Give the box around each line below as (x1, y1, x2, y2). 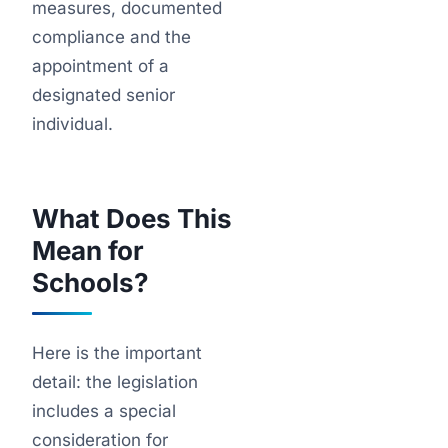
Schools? (32, 267, 149, 298)
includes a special (32, 401, 176, 421)
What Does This (32, 203, 232, 234)
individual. (32, 114, 113, 134)
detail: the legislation (32, 372, 198, 392)
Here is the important (32, 343, 202, 363)
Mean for (32, 235, 144, 266)
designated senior (32, 85, 175, 105)
